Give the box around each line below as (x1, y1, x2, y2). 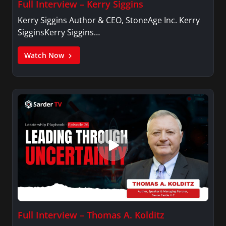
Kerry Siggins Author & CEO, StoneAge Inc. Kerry (18, 14, 200, 26)
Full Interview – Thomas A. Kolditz (18, 209, 164, 221)
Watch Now (24, 50, 67, 60)
